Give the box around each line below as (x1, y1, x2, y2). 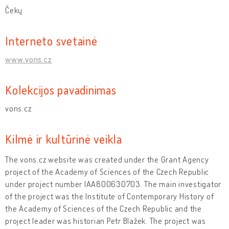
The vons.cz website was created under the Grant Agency (5, 154, 209, 165)
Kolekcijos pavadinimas (5, 82, 117, 97)
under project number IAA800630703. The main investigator (5, 178, 221, 189)
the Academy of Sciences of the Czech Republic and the (5, 203, 202, 214)
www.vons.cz (5, 54, 52, 64)
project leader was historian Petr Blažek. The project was (5, 215, 206, 226)
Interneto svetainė (5, 33, 98, 48)
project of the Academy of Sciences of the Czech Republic (5, 166, 209, 177)
